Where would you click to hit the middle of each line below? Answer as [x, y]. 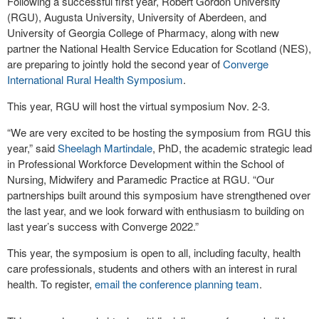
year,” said [32, 148]
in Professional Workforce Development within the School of [146, 163]
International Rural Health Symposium [95, 79]
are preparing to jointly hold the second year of [115, 64]
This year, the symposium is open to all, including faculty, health [154, 252]
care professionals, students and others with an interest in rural [152, 268]
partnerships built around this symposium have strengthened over [159, 195]
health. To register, [51, 284]
